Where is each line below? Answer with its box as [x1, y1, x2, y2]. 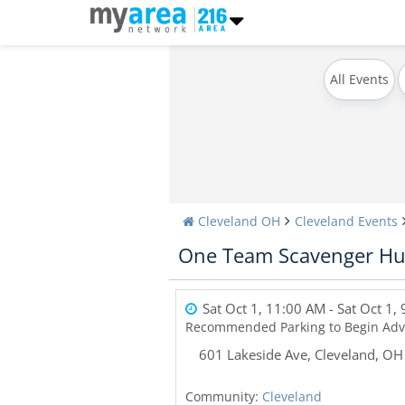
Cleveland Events [295, 212, 398, 230]
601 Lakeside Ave [199, 345, 307, 363]
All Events [329, 71, 389, 88]
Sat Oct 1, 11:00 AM [202, 299, 325, 317]
